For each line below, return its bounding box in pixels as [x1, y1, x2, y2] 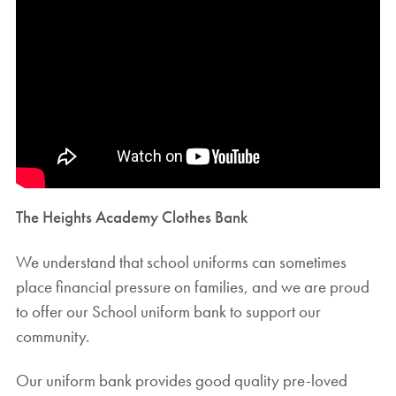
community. [15, 324, 89, 347]
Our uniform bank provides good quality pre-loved [15, 369, 347, 392]
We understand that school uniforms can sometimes [15, 250, 346, 273]
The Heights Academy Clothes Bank [15, 205, 247, 228]
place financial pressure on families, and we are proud [15, 275, 369, 298]
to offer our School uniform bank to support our [15, 300, 321, 323]
